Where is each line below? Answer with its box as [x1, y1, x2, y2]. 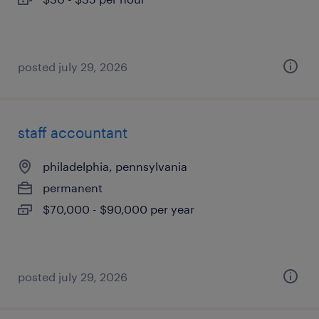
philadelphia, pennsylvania [43, 159, 187, 173]
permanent [43, 181, 103, 194]
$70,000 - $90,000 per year [43, 202, 194, 216]
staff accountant [18, 124, 127, 141]
